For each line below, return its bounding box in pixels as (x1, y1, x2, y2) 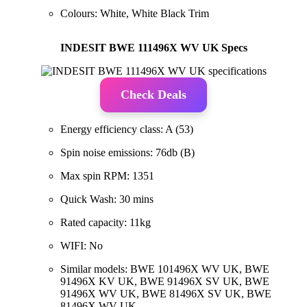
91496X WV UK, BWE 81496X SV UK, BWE (60, 287, 271, 299)
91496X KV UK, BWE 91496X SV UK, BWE (60, 275, 269, 287)
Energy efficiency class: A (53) (60, 123, 193, 135)
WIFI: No (60, 239, 103, 251)
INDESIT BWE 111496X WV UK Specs (60, 41, 247, 53)
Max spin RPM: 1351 (60, 169, 154, 182)
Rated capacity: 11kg (60, 216, 151, 228)
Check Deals (121, 87, 186, 101)
